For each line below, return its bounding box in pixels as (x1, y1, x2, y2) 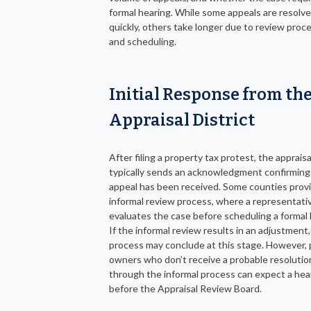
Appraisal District (109, 110, 255, 131)
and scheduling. (109, 35, 176, 48)
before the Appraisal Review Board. (109, 283, 262, 295)
